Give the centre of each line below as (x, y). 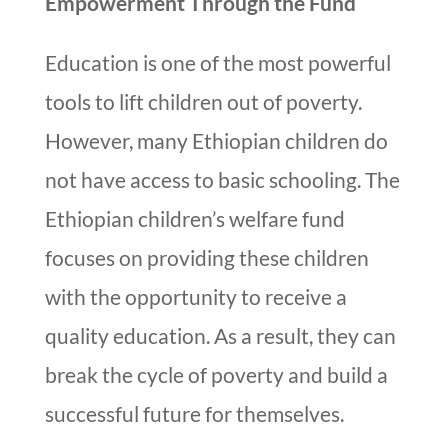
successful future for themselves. (194, 414)
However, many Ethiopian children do (216, 141)
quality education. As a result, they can (220, 336)
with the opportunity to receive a (195, 297)
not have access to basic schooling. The (222, 180)
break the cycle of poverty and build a (216, 375)
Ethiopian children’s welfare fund (194, 219)
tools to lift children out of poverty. (203, 102)
